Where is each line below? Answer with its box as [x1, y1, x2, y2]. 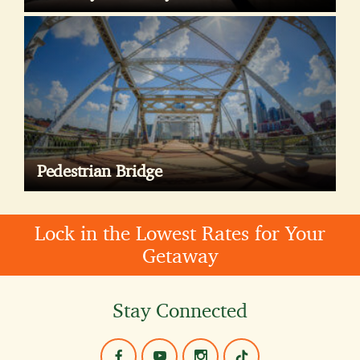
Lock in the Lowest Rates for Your [35, 216, 325, 251]
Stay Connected [112, 293, 247, 328]
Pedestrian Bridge [37, 157, 162, 186]
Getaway [142, 239, 218, 273]
